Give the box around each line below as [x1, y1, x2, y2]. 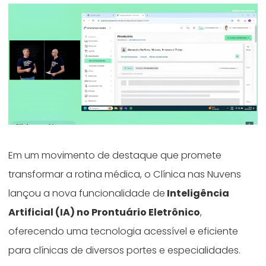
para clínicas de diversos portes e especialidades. [8, 243, 246, 257]
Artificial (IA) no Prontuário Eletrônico [8, 205, 201, 219]
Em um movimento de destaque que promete [8, 148, 222, 162]
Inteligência [165, 186, 230, 200]
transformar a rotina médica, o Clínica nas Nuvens [8, 167, 242, 181]
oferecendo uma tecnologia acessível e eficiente [8, 224, 239, 238]
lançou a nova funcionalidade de [8, 186, 166, 200]
